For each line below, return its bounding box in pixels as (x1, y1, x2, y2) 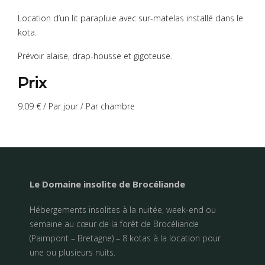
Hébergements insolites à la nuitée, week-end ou (30, 203, 216, 215)
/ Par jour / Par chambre (41, 100, 135, 112)
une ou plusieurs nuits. (30, 246, 115, 258)
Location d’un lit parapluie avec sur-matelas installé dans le (18, 12, 243, 24)
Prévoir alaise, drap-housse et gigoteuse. (18, 50, 172, 62)
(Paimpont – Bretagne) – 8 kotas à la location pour (30, 232, 221, 244)
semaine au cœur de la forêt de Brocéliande (30, 218, 199, 230)
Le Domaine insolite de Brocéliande (30, 177, 185, 190)
